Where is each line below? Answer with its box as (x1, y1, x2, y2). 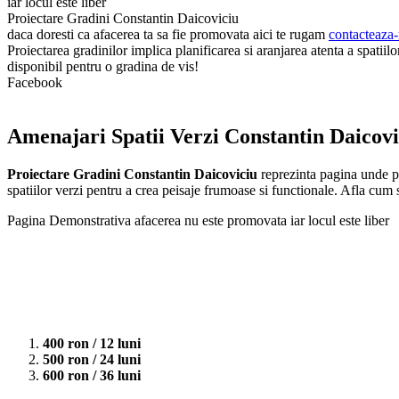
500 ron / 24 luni (43, 352, 141, 368)
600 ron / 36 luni (43, 368, 141, 384)
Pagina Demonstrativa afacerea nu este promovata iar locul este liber (7, 212, 389, 228)
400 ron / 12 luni (43, 336, 144, 352)
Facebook (7, 74, 62, 90)
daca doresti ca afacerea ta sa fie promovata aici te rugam (7, 26, 329, 42)
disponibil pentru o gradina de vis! (7, 58, 199, 74)
